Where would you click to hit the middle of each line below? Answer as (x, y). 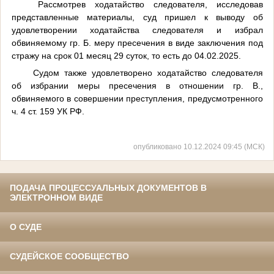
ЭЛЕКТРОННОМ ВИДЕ (56, 198)
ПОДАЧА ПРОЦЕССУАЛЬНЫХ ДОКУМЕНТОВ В (108, 188)
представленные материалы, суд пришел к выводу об (137, 17)
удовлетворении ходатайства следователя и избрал (137, 30)
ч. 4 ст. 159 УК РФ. (48, 111)
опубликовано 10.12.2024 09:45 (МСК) (199, 147)
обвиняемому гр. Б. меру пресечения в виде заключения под (137, 43)
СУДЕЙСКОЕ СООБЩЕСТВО (69, 257)
